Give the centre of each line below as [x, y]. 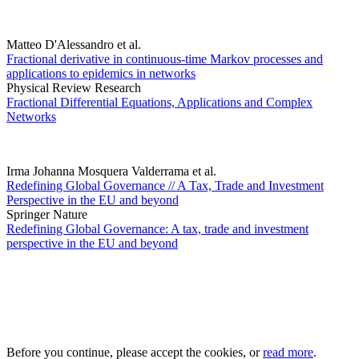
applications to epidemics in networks [101, 74]
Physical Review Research [74, 88]
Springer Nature [47, 215]
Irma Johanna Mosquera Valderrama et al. [111, 171]
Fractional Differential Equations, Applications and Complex [159, 103]
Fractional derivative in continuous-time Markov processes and [165, 59]
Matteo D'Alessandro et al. [74, 45]
